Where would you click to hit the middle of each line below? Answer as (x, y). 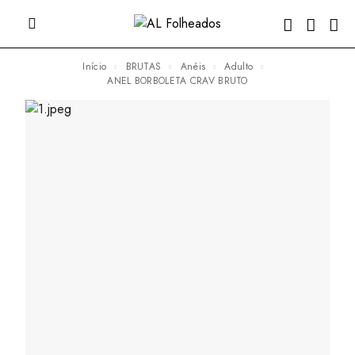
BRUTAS (146, 67)
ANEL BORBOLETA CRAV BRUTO (181, 80)
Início (96, 67)
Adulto (242, 67)
